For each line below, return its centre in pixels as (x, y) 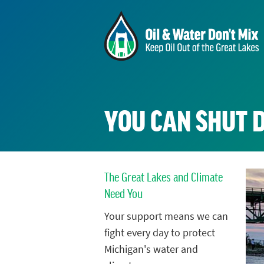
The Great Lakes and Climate (164, 177)
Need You (123, 193)
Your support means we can (166, 217)
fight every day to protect (160, 233)
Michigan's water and (151, 250)
